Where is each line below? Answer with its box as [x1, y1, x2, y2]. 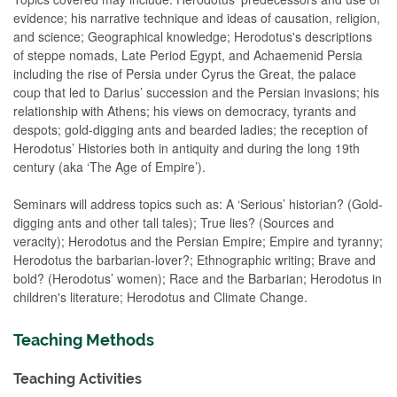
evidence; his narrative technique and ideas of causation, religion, [13, 8, 380, 27]
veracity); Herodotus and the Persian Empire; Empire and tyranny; [13, 231, 383, 250]
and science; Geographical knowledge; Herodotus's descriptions [13, 27, 372, 45]
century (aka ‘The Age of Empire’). [13, 157, 206, 175]
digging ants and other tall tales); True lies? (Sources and [13, 213, 334, 231]
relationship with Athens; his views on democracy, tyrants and [13, 101, 356, 120]
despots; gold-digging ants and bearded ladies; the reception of [13, 120, 368, 138]
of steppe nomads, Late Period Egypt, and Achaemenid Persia [13, 45, 362, 64]
